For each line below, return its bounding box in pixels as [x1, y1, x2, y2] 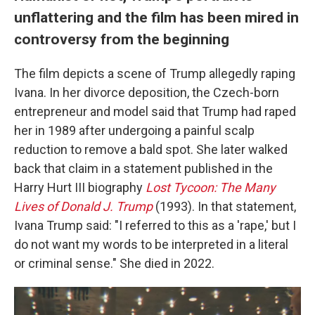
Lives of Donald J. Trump [14, 198, 153, 214]
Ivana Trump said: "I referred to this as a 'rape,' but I [14, 217, 296, 233]
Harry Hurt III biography [14, 179, 146, 195]
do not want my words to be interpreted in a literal [14, 236, 288, 252]
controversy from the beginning [14, 30, 229, 48]
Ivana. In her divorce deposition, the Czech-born [14, 84, 279, 100]
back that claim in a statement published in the [14, 160, 273, 176]
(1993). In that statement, [153, 198, 296, 214]
